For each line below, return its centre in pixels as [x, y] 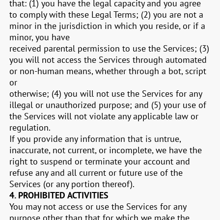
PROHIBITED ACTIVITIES [64, 195]
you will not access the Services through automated [108, 60]
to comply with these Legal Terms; [74, 14]
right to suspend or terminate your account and [100, 161]
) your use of [183, 105]
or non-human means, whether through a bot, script [108, 71]
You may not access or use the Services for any [98, 206]
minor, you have [40, 37]
